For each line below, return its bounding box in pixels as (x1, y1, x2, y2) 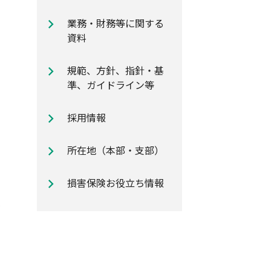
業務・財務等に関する (67, 16, 164, 30)
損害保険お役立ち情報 (67, 175, 164, 190)
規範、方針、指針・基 (67, 63, 164, 77)
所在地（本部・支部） (67, 143, 164, 157)
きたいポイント (28, 27, 96, 41)
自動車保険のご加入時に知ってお (28, 15, 173, 30)
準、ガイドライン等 (67, 77, 154, 92)
